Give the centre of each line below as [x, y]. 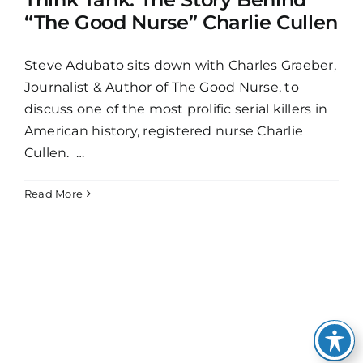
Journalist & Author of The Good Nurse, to [162, 87]
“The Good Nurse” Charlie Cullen [181, 22]
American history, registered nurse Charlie [164, 130]
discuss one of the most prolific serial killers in [176, 109]
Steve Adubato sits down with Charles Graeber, [180, 65]
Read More [54, 193]
